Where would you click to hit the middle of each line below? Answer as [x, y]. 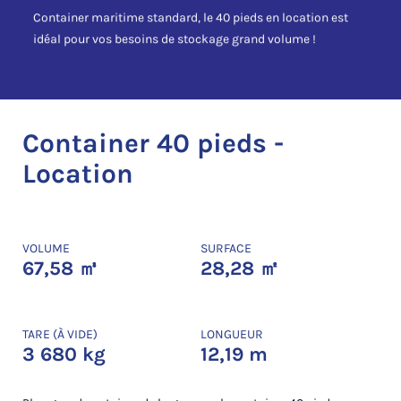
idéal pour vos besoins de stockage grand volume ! [175, 39]
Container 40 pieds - [153, 143]
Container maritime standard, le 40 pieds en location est [191, 18]
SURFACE [226, 248]
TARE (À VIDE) [60, 334]
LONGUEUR [232, 334]
